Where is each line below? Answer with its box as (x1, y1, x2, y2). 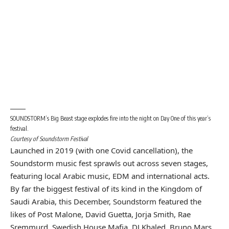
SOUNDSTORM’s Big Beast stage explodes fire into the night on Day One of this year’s (10, 114, 211, 123)
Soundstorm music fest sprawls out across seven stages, (10, 158, 208, 169)
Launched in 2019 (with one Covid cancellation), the (10, 145, 193, 156)
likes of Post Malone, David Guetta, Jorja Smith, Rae (10, 209, 191, 220)
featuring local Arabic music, (10, 171, 112, 181)
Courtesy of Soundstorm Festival (10, 135, 87, 143)
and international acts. (129, 171, 210, 181)
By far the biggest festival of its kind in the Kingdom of (10, 184, 202, 194)
